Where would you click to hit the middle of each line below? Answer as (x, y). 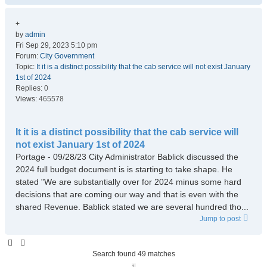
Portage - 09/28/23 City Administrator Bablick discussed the (127, 157)
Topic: (26, 67)
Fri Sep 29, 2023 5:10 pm (56, 45)
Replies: (30, 88)
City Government (67, 56)
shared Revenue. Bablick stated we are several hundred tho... (132, 207)
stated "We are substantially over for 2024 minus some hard (128, 182)
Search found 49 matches (133, 254)
